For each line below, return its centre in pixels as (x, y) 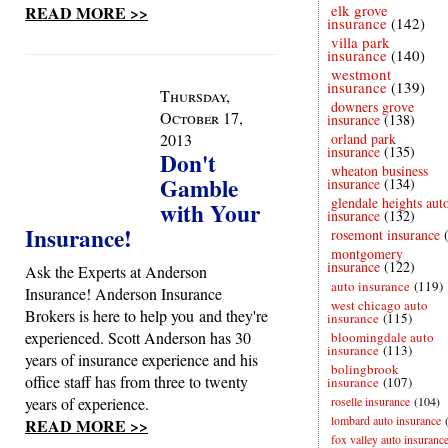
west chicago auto (379, 305)
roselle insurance (370, 401)
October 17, (201, 117)
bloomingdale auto (382, 337)
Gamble (199, 188)
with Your (210, 213)
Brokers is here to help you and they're (146, 315)
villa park (360, 42)
